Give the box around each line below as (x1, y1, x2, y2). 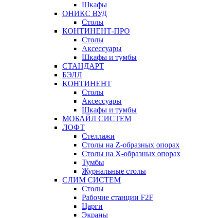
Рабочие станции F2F (82, 193, 153, 202)
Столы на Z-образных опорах (82, 141, 180, 149)
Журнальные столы (82, 167, 146, 176)
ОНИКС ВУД (62, 9, 107, 18)
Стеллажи (82, 132, 115, 141)
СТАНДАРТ (62, 62, 104, 71)
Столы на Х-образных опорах (82, 149, 181, 158)
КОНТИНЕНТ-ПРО (62, 27, 130, 36)
